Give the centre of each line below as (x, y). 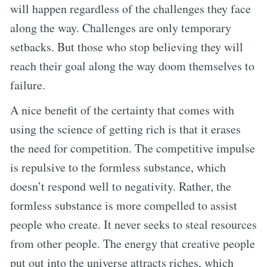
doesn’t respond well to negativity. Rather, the (121, 186)
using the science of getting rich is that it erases (125, 129)
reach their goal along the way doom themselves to (132, 66)
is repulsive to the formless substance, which (118, 167)
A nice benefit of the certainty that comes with (122, 110)
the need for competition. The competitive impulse (133, 148)
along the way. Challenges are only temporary (121, 27)
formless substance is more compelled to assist (124, 205)
